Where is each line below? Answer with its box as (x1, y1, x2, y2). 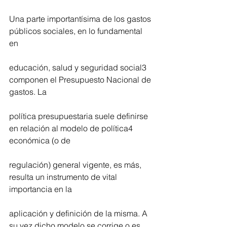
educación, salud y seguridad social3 (9, 62, 148, 73)
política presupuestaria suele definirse (9, 111, 150, 122)
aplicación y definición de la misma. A (9, 208, 149, 219)
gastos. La (9, 87, 47, 97)
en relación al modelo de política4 (9, 123, 135, 134)
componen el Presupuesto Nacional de (9, 74, 153, 85)
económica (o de (9, 135, 70, 146)
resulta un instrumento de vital (9, 172, 119, 182)
